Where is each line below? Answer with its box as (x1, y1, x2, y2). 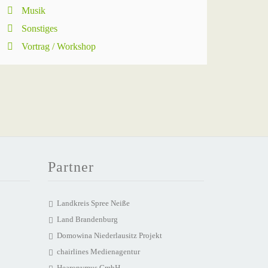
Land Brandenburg (56, 215, 118, 224)
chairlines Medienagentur (56, 247, 140, 256)
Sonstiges (22, 23, 57, 33)
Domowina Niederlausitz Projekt (56, 231, 162, 240)
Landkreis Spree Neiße (56, 199, 130, 208)
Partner (47, 159, 94, 175)
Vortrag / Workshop (22, 41, 96, 51)
